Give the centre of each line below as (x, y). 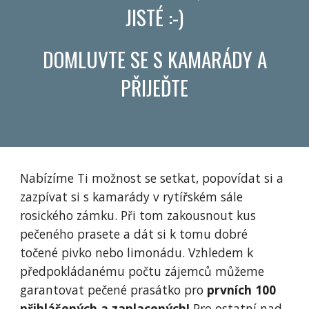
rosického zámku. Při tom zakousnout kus (138, 215)
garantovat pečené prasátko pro (114, 290)
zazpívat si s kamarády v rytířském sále (132, 197)
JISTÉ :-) (154, 17)
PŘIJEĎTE (154, 87)
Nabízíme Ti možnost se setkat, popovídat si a (152, 178)
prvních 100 (242, 290)
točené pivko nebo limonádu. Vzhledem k (137, 252)
